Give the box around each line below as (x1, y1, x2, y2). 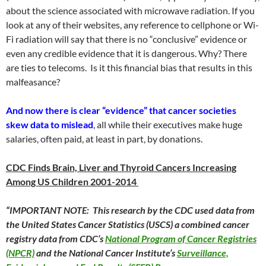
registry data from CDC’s (6, 233, 105, 244)
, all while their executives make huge (93, 119, 242, 130)
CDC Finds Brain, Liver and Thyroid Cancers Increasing (6, 161, 236, 173)
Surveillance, (177, 247, 229, 258)
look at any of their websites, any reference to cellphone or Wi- (6, 19, 259, 30)
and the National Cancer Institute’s (34, 247, 177, 258)
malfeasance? (6, 76, 60, 87)
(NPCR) (6, 247, 34, 258)
